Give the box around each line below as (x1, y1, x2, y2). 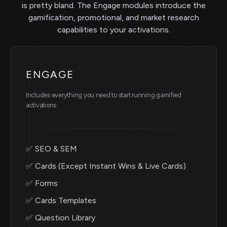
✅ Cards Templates (26, 196, 96, 206)
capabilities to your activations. (57, 25, 170, 35)
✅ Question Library (26, 213, 95, 223)
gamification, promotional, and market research (28, 13, 199, 23)
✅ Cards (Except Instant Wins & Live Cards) (26, 161, 186, 171)
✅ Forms (26, 178, 58, 188)
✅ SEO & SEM (26, 144, 77, 154)
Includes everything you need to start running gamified (26, 91, 181, 99)
